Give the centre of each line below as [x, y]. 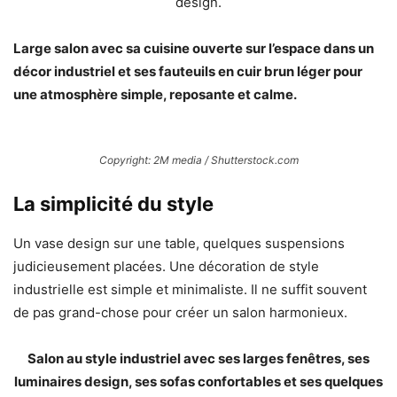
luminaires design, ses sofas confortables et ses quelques [198, 382]
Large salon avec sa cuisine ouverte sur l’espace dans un [194, 49]
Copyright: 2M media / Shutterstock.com [198, 160]
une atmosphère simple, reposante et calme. [155, 95]
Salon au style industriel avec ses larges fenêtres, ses [198, 359]
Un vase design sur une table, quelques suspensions [179, 244]
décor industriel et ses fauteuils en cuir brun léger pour [188, 72]
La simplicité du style [113, 204]
